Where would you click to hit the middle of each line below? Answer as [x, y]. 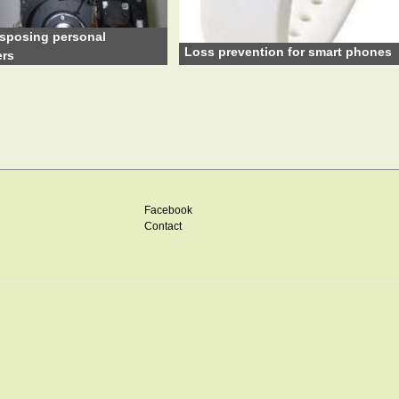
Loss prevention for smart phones [288, 52]
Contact [163, 226]
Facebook [169, 210]
